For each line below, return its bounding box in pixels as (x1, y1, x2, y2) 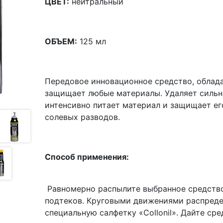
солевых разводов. (45, 112, 120, 122)
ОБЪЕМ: (45, 36, 78, 46)
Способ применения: (45, 152, 129, 162)
